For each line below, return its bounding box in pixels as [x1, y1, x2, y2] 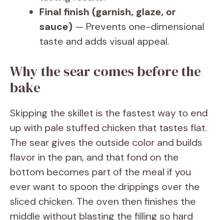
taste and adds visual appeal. [39, 34, 169, 48]
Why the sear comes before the [10, 61, 201, 81]
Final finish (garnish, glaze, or [39, 5, 176, 18]
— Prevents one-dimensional [73, 20, 204, 33]
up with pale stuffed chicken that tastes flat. [10, 121, 207, 134]
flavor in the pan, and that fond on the [10, 150, 179, 164]
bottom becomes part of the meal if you [10, 165, 191, 178]
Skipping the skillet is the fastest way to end [10, 106, 208, 119]
